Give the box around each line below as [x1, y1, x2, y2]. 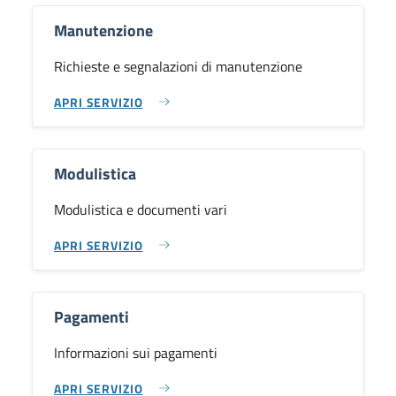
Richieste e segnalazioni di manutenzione [54, 56, 302, 77]
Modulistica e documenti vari [54, 199, 227, 220]
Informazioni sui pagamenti [54, 342, 217, 363]
